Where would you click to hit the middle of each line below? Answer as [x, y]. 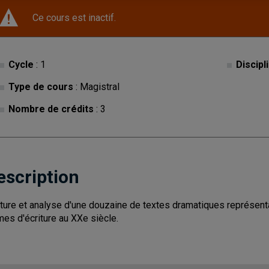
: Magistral [96, 87]
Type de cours [41, 87]
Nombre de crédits [51, 109]
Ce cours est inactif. [74, 18]
